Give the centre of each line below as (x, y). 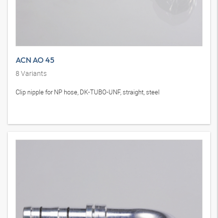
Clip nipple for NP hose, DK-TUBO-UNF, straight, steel (88, 92)
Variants (33, 73)
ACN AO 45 (35, 60)
